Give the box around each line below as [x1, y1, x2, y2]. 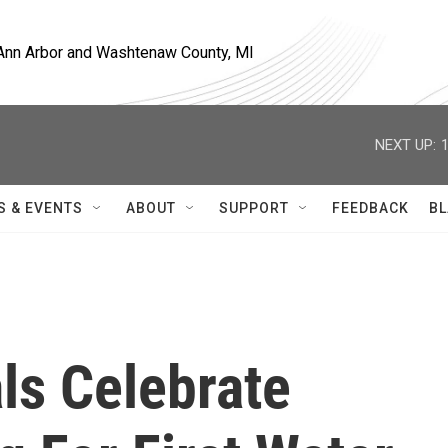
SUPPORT [219, 200, 289, 216]
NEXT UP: [375, 135, 436, 154]
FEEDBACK [332, 200, 409, 216]
